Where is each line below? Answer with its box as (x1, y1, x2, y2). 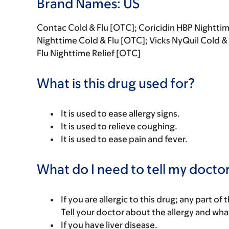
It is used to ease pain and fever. (61, 134, 188, 144)
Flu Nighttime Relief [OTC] (37, 48, 141, 58)
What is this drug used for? (37, 75, 195, 90)
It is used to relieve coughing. (61, 121, 177, 131)
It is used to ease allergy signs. (61, 108, 180, 119)
